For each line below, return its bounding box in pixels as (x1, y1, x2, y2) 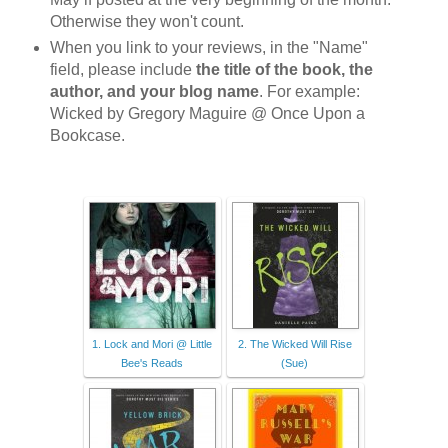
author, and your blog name (49, 82, 259, 100)
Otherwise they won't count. (49, 12, 244, 30)
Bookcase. (49, 126, 125, 144)
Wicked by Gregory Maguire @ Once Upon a (49, 104, 365, 122)
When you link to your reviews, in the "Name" (49, 38, 368, 56)
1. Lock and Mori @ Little (91, 338, 212, 351)
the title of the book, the (195, 60, 373, 78)
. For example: (258, 82, 360, 100)
